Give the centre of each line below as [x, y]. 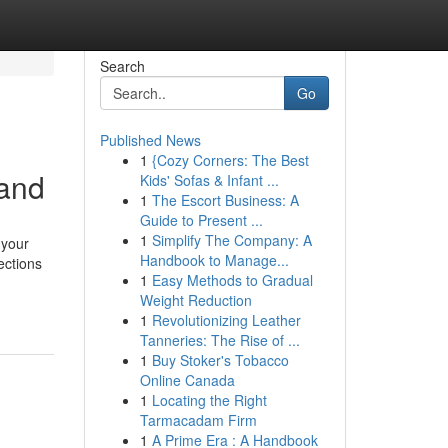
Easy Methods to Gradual [232, 280]
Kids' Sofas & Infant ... [209, 180]
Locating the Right [209, 400]
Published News [150, 140]
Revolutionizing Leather [226, 320]
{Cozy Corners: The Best [230, 160]
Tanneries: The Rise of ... [219, 340]
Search [122, 66]
